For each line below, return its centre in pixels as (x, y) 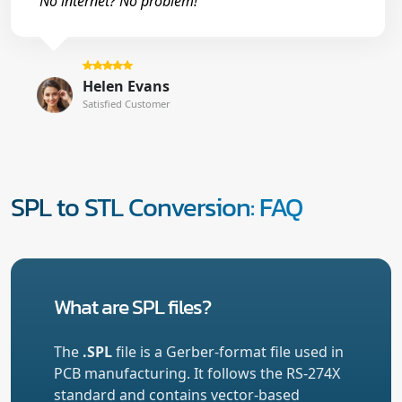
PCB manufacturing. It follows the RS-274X (197, 373)
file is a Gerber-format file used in (228, 351)
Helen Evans (126, 86)
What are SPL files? (132, 306)
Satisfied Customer (126, 103)
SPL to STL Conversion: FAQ (157, 206)
